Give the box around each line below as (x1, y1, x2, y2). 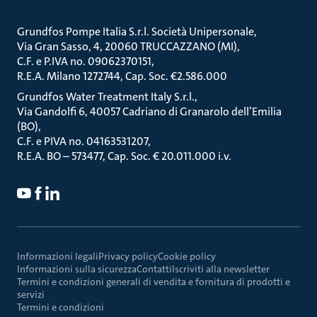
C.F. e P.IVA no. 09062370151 (17, 54, 151, 69)
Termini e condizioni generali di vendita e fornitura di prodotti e (17, 275, 290, 288)
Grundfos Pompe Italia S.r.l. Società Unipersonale (17, 24, 254, 39)
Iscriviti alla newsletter (172, 263, 270, 275)
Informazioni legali (17, 250, 98, 263)
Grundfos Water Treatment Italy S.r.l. (17, 89, 195, 104)
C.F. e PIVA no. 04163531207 (17, 134, 148, 149)
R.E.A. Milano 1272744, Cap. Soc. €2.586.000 (17, 69, 227, 83)
